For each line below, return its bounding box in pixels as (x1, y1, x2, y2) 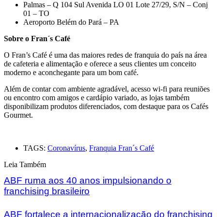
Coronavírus (47, 144, 85, 153)
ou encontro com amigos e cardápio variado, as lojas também (4, 93, 189, 102)
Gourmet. (4, 111, 33, 120)
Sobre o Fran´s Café (4, 34, 70, 43)
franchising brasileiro (4, 186, 90, 197)
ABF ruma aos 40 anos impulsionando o (4, 175, 171, 186)
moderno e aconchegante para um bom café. (4, 68, 139, 77)
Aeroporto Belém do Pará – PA (23, 18, 119, 27)
